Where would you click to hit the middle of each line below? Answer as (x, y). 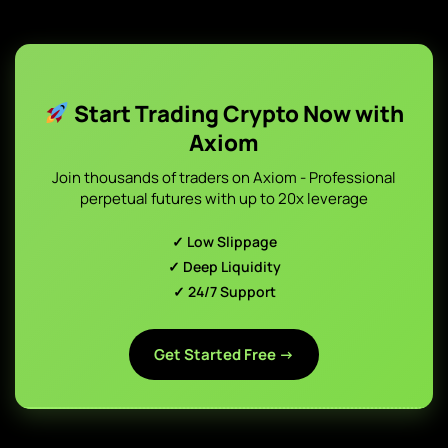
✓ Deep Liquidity (224, 266)
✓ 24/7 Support (224, 291)
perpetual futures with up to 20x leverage (224, 198)
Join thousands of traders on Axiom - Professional (224, 177)
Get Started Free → (224, 354)
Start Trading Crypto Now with (236, 113)
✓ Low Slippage (224, 241)
